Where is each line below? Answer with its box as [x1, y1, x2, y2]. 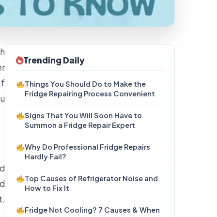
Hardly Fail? [25, 152, 67, 161]
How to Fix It [25, 184, 70, 192]
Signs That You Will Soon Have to [25, 111, 142, 120]
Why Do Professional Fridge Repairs [25, 142, 151, 151]
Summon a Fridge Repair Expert [25, 121, 136, 129]
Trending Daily [23, 55, 85, 65]
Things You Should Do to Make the [25, 79, 146, 88]
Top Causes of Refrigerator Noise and [25, 174, 158, 183]
